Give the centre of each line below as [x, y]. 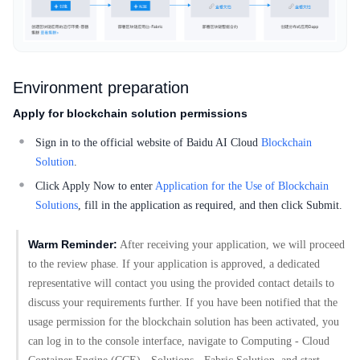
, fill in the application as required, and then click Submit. [210, 206]
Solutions [57, 206]
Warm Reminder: [73, 245]
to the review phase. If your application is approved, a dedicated [174, 264]
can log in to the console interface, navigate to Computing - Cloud [179, 342]
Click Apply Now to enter [95, 186]
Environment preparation [101, 88]
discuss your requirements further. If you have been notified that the [183, 303]
